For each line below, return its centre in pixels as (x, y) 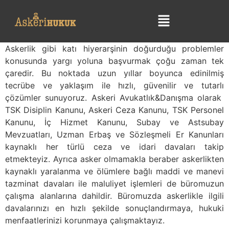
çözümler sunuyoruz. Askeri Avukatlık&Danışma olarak (114, 98)
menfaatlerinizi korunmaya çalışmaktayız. (86, 221)
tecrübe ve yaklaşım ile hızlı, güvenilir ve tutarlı (114, 86)
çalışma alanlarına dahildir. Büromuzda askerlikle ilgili (114, 196)
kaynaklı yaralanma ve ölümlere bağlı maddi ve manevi (114, 171)
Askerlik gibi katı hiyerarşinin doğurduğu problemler (114, 49)
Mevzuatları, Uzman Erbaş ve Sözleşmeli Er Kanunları (114, 135)
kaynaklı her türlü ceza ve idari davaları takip (114, 147)
